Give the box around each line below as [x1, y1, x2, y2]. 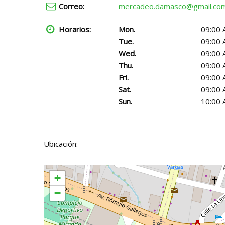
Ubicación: [44, 139, 78, 149]
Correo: [59, 1, 84, 11]
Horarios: [59, 24, 91, 34]
